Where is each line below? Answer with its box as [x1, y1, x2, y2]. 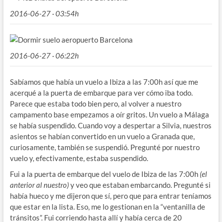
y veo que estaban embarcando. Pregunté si [68, 180, 211, 189]
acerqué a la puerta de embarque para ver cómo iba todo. [9, 88, 193, 97]
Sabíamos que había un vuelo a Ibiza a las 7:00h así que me [9, 77, 198, 86]
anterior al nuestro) [9, 180, 69, 189]
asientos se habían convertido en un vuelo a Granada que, [9, 131, 195, 141]
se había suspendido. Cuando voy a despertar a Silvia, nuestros [9, 120, 212, 130]
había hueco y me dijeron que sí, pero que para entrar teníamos [9, 191, 212, 200]
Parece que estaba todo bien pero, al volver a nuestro [9, 99, 181, 108]
